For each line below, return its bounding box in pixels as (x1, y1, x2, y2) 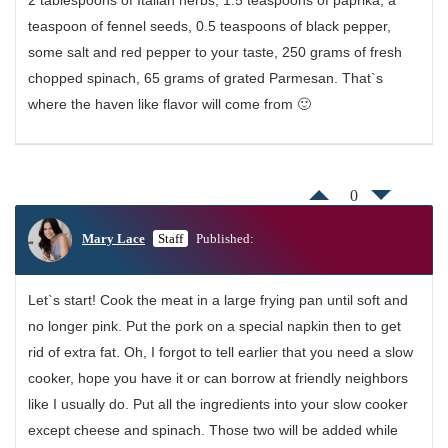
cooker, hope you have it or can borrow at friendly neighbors (28, 369, 408, 386)
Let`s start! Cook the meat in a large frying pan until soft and (28, 291, 408, 308)
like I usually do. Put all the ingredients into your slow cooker (28, 395, 408, 412)
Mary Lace (82, 230, 145, 246)
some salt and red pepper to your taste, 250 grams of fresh (28, 43, 402, 60)
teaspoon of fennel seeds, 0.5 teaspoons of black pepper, (28, 17, 391, 34)
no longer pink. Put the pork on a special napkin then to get (28, 317, 401, 334)
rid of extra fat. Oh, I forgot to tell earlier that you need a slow (28, 343, 413, 360)
